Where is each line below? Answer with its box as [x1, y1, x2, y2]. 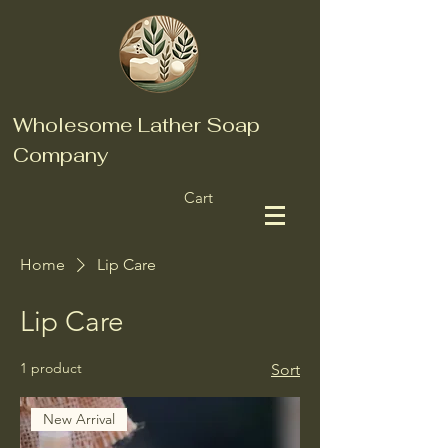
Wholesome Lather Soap [13, 112, 260, 138]
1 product [20, 359, 82, 377]
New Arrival [43, 410, 116, 429]
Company [13, 142, 108, 168]
